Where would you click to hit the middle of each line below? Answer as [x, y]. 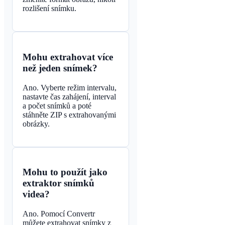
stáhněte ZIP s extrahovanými [69, 115]
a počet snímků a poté [57, 105]
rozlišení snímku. [49, 9]
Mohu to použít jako [65, 172]
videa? [36, 194]
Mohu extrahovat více [68, 57]
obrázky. [36, 124]
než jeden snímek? [60, 68]
